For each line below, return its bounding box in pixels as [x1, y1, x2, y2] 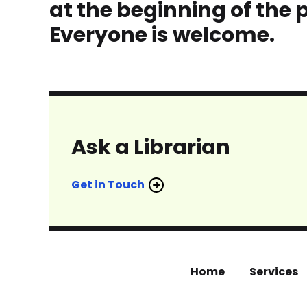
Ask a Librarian [71, 132, 230, 162]
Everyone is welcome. [49, 21, 275, 49]
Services [249, 263, 298, 280]
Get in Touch [71, 176, 145, 193]
